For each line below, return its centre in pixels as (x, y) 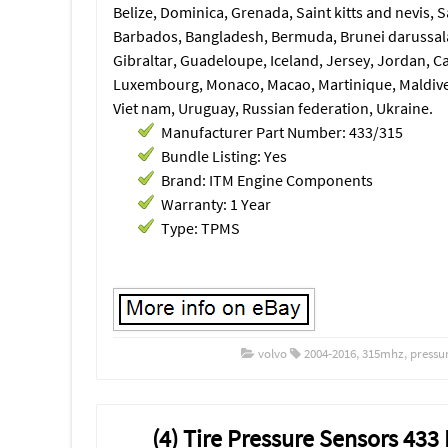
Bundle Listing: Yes (224, 155)
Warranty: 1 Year (216, 203)
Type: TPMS (200, 227)
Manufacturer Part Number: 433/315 (282, 131)
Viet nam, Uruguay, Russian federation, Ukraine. (273, 107)
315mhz (383, 353)
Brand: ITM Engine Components (267, 179)
